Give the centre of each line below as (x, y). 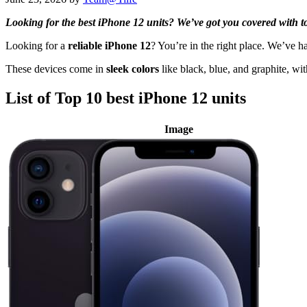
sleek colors (133, 69)
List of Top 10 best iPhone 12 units (126, 98)
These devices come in (56, 69)
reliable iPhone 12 (109, 46)
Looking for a (37, 46)
